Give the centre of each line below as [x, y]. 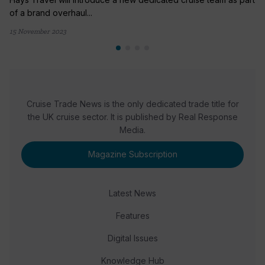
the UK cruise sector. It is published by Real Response [132, 117]
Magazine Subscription [132, 154]
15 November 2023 [38, 31]
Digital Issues [132, 238]
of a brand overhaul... [51, 12]
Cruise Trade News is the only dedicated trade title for [132, 104]
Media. [132, 130]
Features [132, 215]
